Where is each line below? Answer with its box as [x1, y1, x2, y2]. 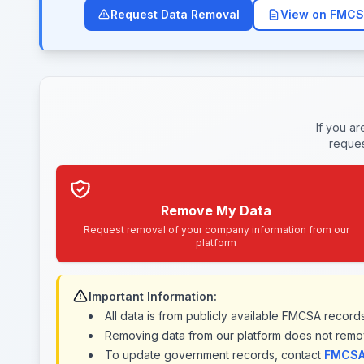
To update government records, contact [105, 348, 324, 362]
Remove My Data [161, 202, 271, 219]
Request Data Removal [110, 7, 240, 21]
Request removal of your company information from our [83, 223, 349, 236]
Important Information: [89, 289, 217, 303]
